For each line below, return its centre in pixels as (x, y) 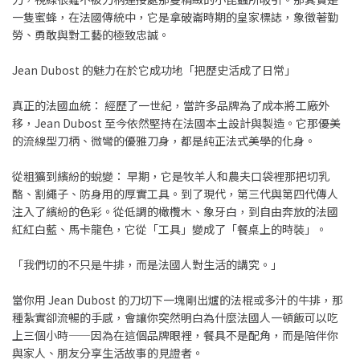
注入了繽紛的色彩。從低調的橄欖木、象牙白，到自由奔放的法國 (175, 211)
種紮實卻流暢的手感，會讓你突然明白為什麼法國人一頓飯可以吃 (175, 317)
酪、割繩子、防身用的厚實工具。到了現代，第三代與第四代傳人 (175, 194)
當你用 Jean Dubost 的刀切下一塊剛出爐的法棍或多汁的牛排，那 (178, 300)
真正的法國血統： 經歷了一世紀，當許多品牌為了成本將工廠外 (171, 105)
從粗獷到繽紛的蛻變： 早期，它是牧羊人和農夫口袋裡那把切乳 (171, 176)
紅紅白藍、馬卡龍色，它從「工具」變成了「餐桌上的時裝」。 (170, 229)
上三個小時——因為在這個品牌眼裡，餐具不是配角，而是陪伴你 (175, 335)
